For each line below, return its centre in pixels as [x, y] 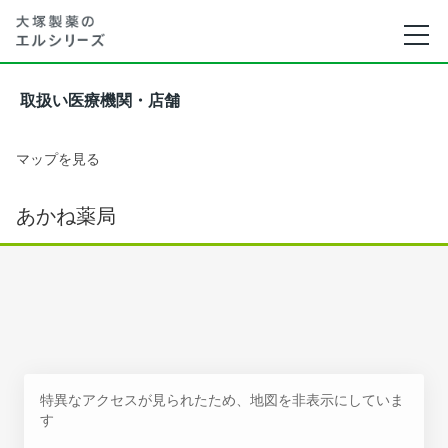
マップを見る [58, 158]
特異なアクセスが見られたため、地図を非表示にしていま [222, 399]
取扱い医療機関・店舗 [100, 100]
